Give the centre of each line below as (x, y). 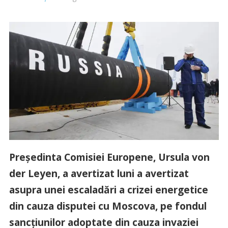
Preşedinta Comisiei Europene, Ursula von (109, 157)
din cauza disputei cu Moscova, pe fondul (108, 206)
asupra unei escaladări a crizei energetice (108, 190)
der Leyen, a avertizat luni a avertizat (99, 174)
